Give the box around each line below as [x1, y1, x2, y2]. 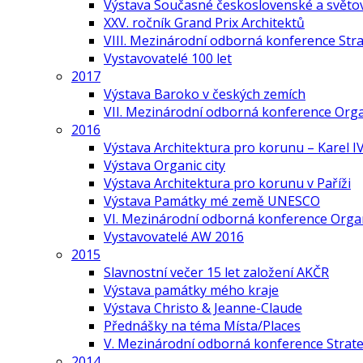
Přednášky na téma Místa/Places [104, 317, 301, 335]
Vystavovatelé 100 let [104, 49, 232, 67]
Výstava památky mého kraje [104, 281, 279, 299]
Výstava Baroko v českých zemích [104, 85, 305, 103]
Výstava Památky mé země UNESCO [104, 192, 320, 210]
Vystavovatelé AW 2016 [104, 228, 244, 246]
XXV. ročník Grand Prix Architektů [104, 14, 305, 32]
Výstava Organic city [104, 156, 225, 174]
